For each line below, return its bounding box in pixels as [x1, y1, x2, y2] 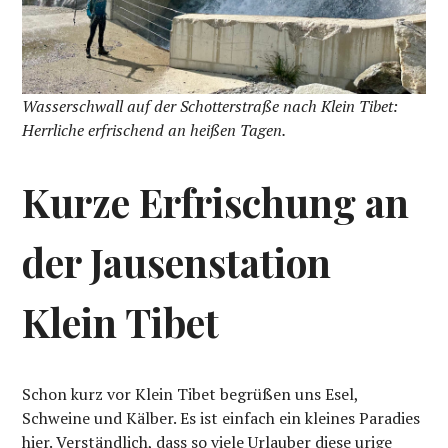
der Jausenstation [22, 236, 332, 289]
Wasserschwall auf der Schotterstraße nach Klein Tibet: [22, 95, 399, 118]
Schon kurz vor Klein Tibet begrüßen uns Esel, [22, 383, 359, 406]
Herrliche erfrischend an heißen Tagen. [22, 119, 287, 142]
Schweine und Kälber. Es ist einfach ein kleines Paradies [22, 407, 421, 430]
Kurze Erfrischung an [22, 176, 410, 229]
